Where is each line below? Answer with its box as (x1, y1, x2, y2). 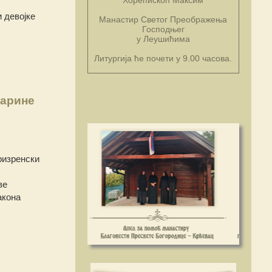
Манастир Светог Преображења (99, 14, 227, 24)
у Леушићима (136, 33, 190, 44)
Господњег (141, 24, 185, 34)
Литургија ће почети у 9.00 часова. (94, 53, 232, 63)
